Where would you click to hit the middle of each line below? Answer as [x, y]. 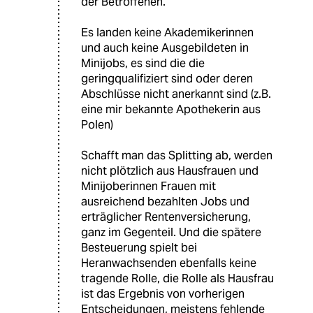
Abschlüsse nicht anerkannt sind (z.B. [176, 94]
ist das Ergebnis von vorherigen [163, 293]
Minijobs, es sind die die [143, 63]
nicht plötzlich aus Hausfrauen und [170, 170]
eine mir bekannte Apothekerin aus [171, 109]
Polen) [97, 124]
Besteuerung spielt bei [139, 247]
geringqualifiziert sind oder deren [167, 78]
